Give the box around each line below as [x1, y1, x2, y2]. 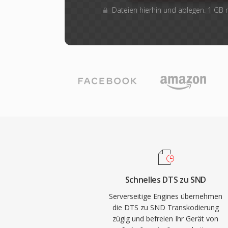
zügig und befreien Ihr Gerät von [112, 214, 219, 223]
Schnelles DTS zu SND [125, 174, 207, 185]
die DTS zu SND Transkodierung [112, 203, 219, 212]
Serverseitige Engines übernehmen [108, 191, 222, 201]
